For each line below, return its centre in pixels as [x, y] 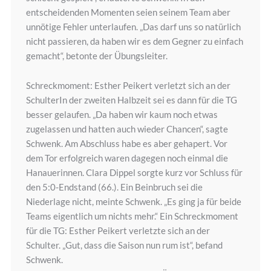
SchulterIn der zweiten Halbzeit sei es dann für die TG [131, 100]
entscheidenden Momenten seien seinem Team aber [128, 12]
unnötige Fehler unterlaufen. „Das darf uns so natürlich [133, 27]
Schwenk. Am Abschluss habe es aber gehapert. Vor [126, 144]
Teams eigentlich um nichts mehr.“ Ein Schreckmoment [132, 216]
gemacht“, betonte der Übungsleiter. [96, 56]
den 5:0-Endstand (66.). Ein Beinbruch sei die [114, 187]
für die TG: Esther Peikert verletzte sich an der [118, 231]
